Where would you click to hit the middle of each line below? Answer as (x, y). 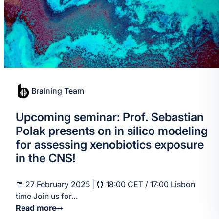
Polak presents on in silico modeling (112, 131)
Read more (36, 208)
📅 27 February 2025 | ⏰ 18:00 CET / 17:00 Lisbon (105, 185)
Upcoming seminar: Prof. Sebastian (110, 117)
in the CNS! (46, 158)
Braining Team (58, 91)
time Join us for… (47, 196)
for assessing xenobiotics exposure (110, 144)
